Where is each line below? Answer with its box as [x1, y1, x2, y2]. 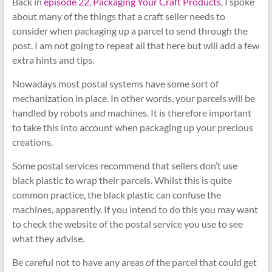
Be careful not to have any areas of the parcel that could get [12, 256, 257, 268]
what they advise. [12, 232, 84, 244]
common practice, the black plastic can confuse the [12, 188, 221, 200]
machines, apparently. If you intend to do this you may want [12, 203, 258, 215]
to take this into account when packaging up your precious [12, 121, 253, 133]
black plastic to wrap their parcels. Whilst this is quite [12, 174, 232, 186]
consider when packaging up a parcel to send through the [12, 24, 248, 36]
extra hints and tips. [12, 53, 94, 66]
